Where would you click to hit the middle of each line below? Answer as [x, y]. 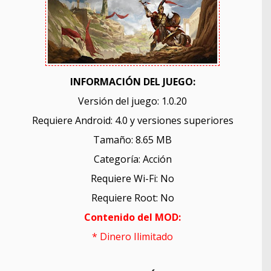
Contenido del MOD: [132, 217]
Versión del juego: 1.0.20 [132, 101]
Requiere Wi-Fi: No [132, 178]
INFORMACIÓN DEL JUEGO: [132, 82]
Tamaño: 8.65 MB [132, 140]
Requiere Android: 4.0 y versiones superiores [132, 120]
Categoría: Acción [132, 159]
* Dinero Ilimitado [132, 237]
